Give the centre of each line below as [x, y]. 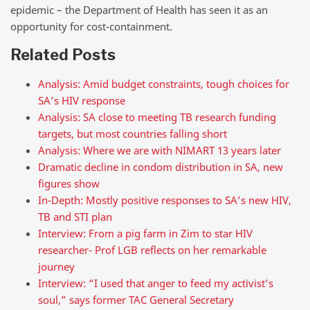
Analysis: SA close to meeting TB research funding [157, 117]
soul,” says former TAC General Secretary [136, 299]
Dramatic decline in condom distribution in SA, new [161, 166]
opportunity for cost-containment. [91, 27]
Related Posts [63, 55]
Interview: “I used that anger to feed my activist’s [156, 283]
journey [56, 266]
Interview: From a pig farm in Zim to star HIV [145, 233]
